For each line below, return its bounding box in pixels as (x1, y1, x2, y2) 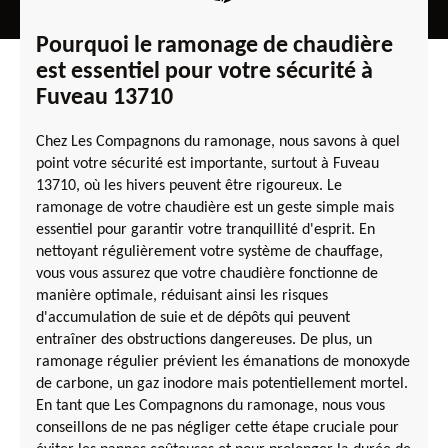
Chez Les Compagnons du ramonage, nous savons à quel (36, 133, 400, 150)
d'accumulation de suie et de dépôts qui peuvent (36, 309, 350, 326)
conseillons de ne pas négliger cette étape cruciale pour (36, 419, 399, 436)
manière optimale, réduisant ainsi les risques (36, 287, 328, 304)
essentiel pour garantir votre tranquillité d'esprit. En (36, 221, 375, 238)
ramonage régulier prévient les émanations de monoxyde (36, 353, 410, 370)
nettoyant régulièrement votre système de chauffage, (36, 243, 383, 260)
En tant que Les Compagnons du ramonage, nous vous (36, 397, 385, 414)
